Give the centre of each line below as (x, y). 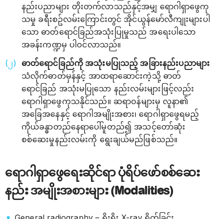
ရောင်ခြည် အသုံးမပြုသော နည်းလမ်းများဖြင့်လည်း (108, 88)
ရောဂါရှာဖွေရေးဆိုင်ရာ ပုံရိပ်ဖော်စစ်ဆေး (102, 172)
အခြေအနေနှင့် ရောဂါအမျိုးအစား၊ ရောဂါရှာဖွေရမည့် (110, 114)
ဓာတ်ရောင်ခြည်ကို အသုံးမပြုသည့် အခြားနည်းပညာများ (116, 63)
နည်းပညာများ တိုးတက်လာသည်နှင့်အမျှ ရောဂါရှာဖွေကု (115, 6)
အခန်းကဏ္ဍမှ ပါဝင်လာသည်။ (71, 44)
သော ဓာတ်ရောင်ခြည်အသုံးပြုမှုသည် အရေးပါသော (109, 32)
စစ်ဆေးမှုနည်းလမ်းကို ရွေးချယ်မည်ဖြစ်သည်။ (100, 139)
